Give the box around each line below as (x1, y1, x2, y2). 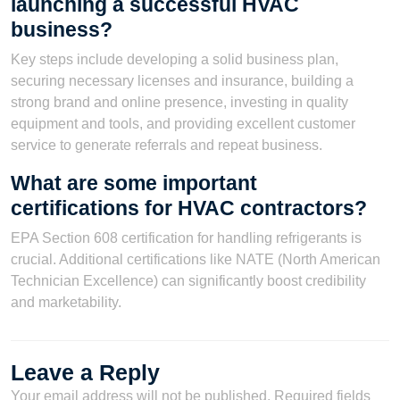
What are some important (11, 171, 257, 195)
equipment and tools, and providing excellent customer (11, 115, 355, 131)
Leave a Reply (11, 359, 160, 385)
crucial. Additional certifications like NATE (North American (11, 251, 380, 267)
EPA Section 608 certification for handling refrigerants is (11, 229, 362, 246)
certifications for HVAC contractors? (11, 196, 367, 220)
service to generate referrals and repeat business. (11, 137, 322, 153)
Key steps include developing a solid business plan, (11, 51, 338, 67)
